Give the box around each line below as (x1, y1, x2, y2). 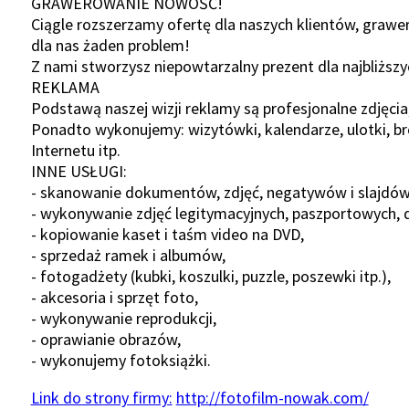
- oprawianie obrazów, (30, 328, 181, 350)
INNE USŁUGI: (30, 160, 127, 182)
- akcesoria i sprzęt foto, (30, 286, 198, 308)
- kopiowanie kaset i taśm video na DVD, (30, 223, 304, 245)
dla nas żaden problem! (30, 34, 190, 56)
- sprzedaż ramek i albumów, (30, 244, 225, 266)
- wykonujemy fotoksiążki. (30, 349, 211, 371)
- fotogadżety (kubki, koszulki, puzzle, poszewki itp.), (30, 265, 391, 287)
